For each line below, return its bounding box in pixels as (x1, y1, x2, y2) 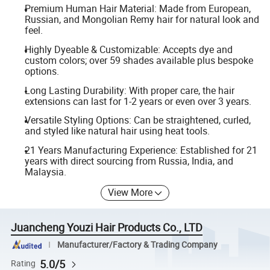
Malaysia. (24, 165, 66, 178)
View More (108, 186, 153, 199)
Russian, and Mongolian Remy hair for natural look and (24, 13, 259, 27)
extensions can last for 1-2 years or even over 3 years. (24, 94, 251, 108)
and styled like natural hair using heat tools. (24, 124, 210, 138)
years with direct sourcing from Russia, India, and (24, 154, 233, 168)
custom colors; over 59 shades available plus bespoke (24, 54, 253, 67)
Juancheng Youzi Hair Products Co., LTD (11, 220, 203, 235)
